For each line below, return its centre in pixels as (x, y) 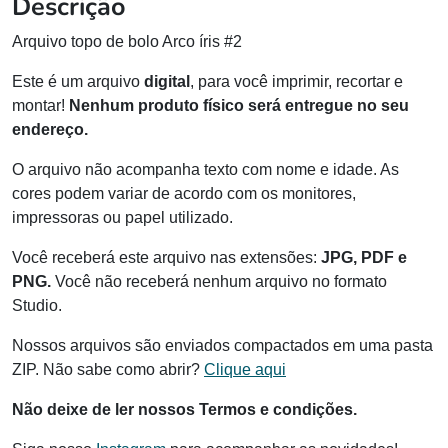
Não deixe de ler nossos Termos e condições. (184, 410)
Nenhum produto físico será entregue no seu (239, 106)
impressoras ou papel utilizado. (122, 218)
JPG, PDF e (364, 258)
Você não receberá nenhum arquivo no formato (221, 282)
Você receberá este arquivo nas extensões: (166, 258)
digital (167, 82)
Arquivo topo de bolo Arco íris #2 (127, 42)
